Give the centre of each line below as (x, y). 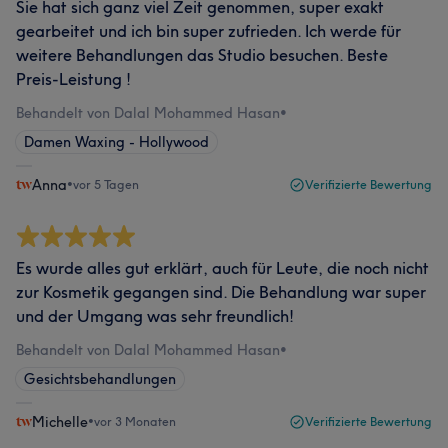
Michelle (60, 422)
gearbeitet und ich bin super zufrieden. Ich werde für (208, 31)
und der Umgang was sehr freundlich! (155, 316)
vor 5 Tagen (106, 184)
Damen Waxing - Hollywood (116, 142)
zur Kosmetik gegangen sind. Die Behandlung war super (221, 292)
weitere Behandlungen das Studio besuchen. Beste (202, 55)
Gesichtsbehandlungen (100, 379)
